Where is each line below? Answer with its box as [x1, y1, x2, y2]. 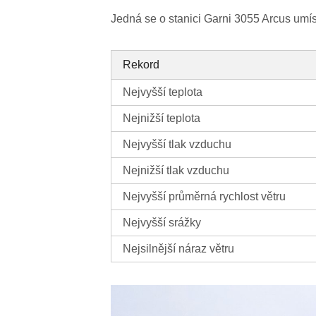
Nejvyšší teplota [123, 86, 203, 99]
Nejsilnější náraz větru [123, 243, 235, 255]
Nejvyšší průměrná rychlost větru [123, 190, 286, 203]
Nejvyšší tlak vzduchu [123, 138, 232, 151]
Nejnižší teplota [123, 112, 201, 125]
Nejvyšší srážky [123, 217, 202, 229]
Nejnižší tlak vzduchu [123, 164, 230, 177]
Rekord [123, 59, 160, 71]
